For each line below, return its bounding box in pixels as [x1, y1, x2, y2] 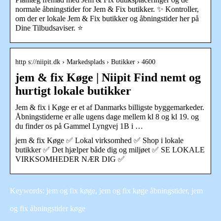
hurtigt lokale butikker [15, 84, 131, 97]
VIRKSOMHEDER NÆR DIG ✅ [15, 154, 125, 163]
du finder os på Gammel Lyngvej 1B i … [15, 121, 143, 130]
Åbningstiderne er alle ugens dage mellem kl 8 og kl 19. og [15, 112, 199, 121]
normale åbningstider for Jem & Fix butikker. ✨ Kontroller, [15, 4, 199, 13]
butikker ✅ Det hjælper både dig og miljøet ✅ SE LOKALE [15, 145, 205, 154]
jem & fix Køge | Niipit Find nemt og [15, 71, 201, 84]
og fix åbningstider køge [10, 204, 85, 213]
